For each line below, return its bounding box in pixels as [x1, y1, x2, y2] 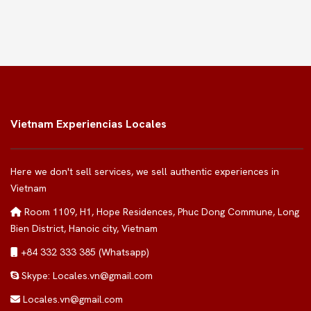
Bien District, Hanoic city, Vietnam [10, 222, 158, 235]
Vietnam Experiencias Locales [10, 117, 167, 131]
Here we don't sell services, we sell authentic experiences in [10, 165, 279, 178]
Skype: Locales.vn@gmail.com [19, 269, 153, 282]
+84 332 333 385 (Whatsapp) [18, 246, 149, 258]
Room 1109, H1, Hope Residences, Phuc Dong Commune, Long [22, 205, 299, 218]
